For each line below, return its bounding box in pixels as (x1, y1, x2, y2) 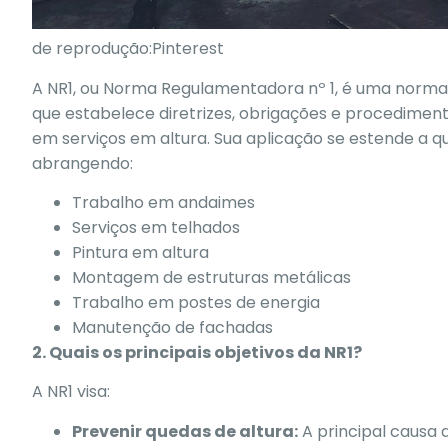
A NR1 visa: (32, 380, 110, 404)
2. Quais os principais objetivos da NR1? (32, 340, 362, 364)
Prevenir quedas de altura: (72, 419, 298, 443)
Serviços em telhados (72, 215, 240, 239)
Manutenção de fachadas (72, 315, 273, 339)
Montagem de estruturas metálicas (72, 265, 351, 289)
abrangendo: (32, 151, 133, 175)
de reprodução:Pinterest (32, 37, 224, 61)
